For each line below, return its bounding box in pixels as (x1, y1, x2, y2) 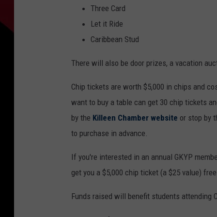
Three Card (91, 3, 125, 14)
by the (71, 113, 93, 123)
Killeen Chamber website (93, 113, 178, 123)
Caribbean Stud (91, 34, 139, 45)
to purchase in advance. (71, 128, 148, 139)
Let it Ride (91, 19, 123, 29)
